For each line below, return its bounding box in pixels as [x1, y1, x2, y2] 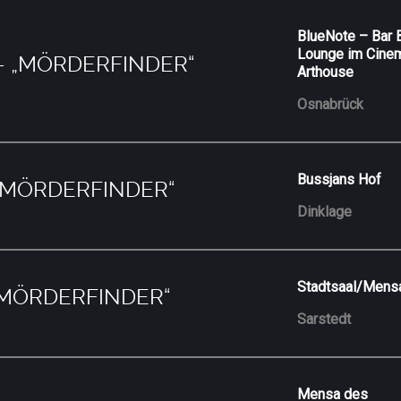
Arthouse [297, 63, 354, 81]
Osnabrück [297, 95, 364, 113]
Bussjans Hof [297, 170, 382, 188]
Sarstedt [297, 310, 352, 328]
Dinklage [297, 202, 353, 220]
